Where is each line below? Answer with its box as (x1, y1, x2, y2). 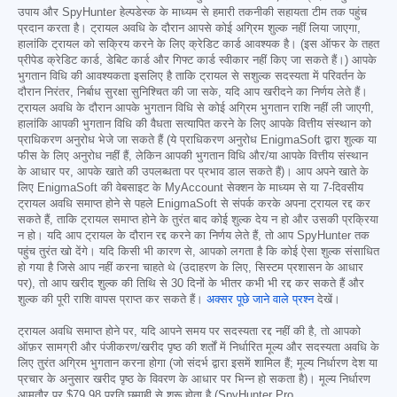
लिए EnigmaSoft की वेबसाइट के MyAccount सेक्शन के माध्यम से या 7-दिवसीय (18, 182, 363, 195)
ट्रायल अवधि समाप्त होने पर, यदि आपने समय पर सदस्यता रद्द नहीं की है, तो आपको (18, 325, 361, 339)
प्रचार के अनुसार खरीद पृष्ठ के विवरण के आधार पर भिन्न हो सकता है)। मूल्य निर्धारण (18, 373, 370, 386)
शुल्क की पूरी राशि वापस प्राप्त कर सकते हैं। (18, 293, 206, 307)
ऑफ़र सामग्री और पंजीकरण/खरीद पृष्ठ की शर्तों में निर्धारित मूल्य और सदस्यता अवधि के (18, 341, 379, 354)
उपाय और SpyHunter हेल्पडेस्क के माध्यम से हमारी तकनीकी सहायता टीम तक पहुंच (18, 6, 367, 19)
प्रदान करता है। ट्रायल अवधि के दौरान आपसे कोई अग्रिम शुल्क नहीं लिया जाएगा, (18, 22, 361, 35)
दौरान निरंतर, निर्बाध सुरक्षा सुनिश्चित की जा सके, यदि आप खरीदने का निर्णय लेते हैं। (18, 86, 368, 99)
